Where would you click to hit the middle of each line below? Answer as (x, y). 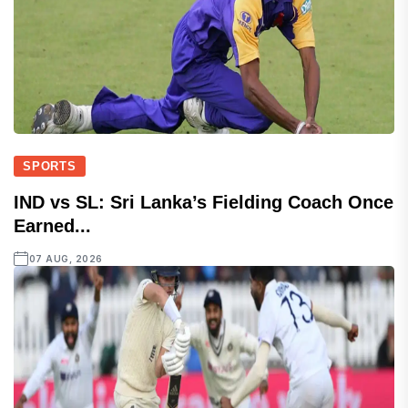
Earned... (52, 225)
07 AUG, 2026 (66, 258)
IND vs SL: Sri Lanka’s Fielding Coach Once (204, 202)
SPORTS (50, 166)
